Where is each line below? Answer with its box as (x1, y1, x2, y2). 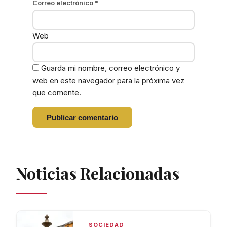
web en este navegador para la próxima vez (32, 75, 184, 86)
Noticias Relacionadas (16, 162, 179, 184)
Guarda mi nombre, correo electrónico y (41, 63, 180, 73)
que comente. (32, 88, 81, 98)
